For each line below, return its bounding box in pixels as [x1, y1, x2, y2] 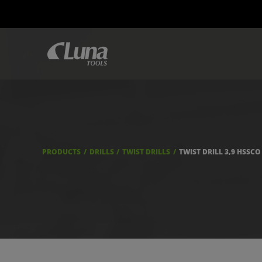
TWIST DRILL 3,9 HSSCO [178, 147, 261, 157]
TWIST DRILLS [122, 147, 171, 157]
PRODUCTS [42, 147, 81, 157]
